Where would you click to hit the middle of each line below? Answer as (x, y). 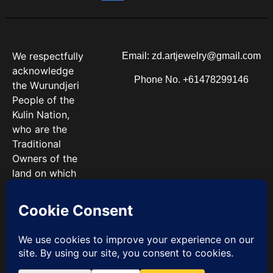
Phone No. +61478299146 (191, 79)
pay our (30, 203)
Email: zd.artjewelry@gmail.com (191, 56)
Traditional (37, 144)
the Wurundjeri (46, 86)
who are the (40, 129)
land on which (44, 173)
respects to (38, 217)
